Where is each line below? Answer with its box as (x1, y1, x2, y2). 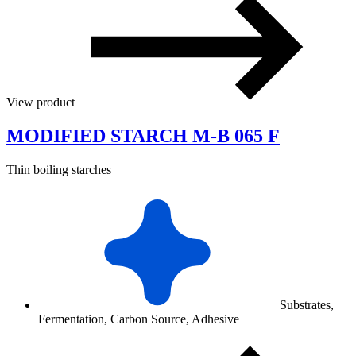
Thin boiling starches (6, 163, 111, 177)
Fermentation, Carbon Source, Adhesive (38, 312, 239, 327)
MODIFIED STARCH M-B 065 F (6, 126, 280, 147)
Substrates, (277, 298, 334, 312)
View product (6, 95, 78, 110)
